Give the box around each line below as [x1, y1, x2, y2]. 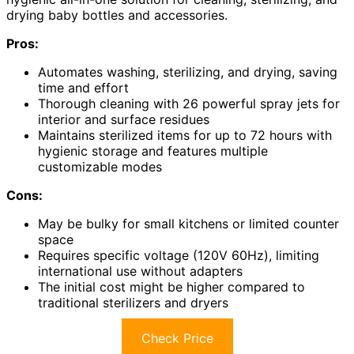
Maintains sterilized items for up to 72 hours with [38, 127, 332, 144]
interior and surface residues [38, 111, 209, 128]
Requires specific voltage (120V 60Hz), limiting [38, 247, 319, 264]
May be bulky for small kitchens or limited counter [38, 216, 339, 232]
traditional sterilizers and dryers [38, 295, 228, 311]
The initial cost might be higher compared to [38, 279, 305, 296]
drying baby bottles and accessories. [6, 7, 228, 24]
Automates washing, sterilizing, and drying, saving [38, 64, 337, 81]
